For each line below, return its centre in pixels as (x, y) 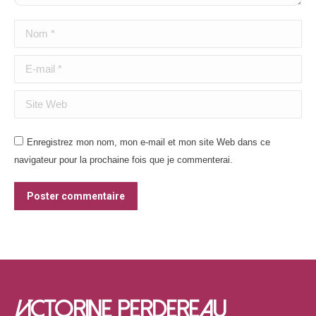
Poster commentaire (76, 196)
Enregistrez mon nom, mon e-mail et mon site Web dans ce (148, 142)
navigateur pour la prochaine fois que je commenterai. (123, 160)
